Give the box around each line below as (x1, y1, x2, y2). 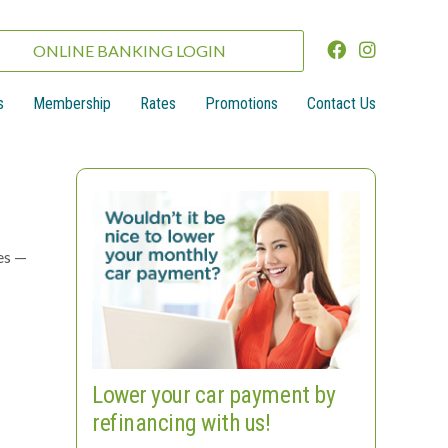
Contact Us (307, 94, 376, 113)
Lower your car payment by (92, 381, 336, 410)
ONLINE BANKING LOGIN (32, 41, 226, 60)
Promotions (205, 94, 278, 113)
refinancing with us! (92, 409, 271, 438)
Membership (33, 94, 111, 113)
